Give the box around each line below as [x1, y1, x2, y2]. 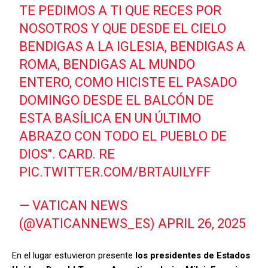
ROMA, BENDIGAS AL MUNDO [19, 57, 196, 72]
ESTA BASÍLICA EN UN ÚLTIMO [19, 111, 202, 126]
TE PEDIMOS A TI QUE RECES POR [19, 3, 222, 19]
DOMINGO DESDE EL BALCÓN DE [19, 93, 214, 108]
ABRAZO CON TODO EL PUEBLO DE [19, 129, 227, 144]
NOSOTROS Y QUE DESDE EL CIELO [19, 21, 227, 36]
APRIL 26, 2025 [158, 216, 246, 232]
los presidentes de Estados [135, 250, 250, 261]
